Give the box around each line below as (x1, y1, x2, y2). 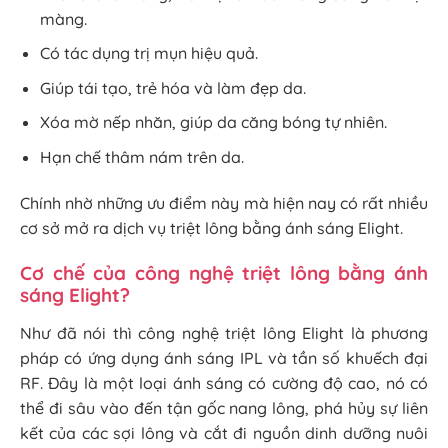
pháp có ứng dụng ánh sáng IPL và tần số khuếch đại (20, 347, 428, 368)
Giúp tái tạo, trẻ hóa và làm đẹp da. (40, 77, 306, 98)
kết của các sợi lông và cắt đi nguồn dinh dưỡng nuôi (20, 422, 428, 443)
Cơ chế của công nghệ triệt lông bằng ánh (20, 260, 428, 285)
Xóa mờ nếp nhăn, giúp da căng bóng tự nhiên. (40, 112, 387, 133)
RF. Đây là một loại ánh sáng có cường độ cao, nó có (20, 372, 428, 393)
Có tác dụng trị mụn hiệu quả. (40, 43, 258, 64)
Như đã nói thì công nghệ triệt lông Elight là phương (20, 322, 428, 343)
